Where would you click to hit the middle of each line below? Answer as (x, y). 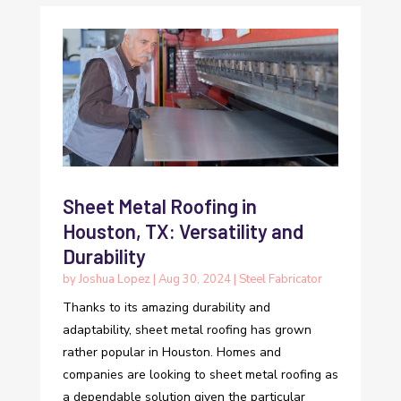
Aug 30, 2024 (194, 280)
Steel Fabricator (280, 280)
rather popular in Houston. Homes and (171, 353)
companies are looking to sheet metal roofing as (200, 375)
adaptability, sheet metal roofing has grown (187, 330)
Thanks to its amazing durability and (166, 308)
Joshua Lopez (114, 280)
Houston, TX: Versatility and (183, 231)
